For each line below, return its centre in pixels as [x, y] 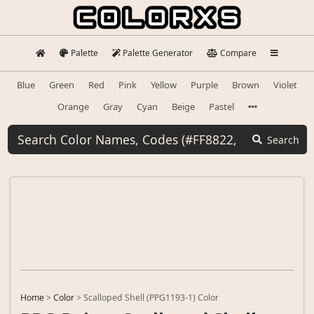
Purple [204, 84]
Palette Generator [158, 53]
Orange [73, 106]
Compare [238, 53]
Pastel [221, 106]
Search [283, 139]
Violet [285, 84]
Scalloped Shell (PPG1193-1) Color [151, 298]
